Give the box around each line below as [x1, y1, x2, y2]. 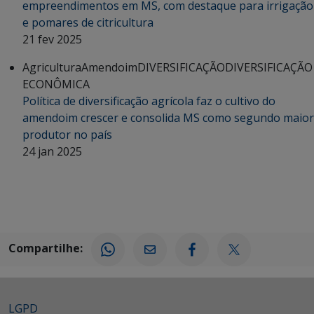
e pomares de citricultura [22, 14, 156, 30]
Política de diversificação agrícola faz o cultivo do [22, 93, 275, 109]
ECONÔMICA [22, 76, 90, 92]
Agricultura [22, 59, 81, 75]
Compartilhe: [8, 240, 83, 256]
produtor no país [22, 126, 112, 142]
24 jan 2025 [22, 143, 82, 159]
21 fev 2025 [22, 31, 82, 47]
